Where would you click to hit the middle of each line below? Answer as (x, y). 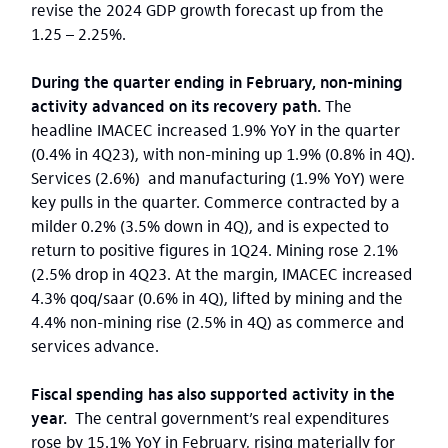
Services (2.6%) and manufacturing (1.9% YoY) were (218, 177)
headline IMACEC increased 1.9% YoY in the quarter (215, 129)
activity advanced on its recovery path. (176, 105)
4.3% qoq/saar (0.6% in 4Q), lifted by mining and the (217, 297)
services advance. (95, 345)
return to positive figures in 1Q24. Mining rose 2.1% (214, 249)
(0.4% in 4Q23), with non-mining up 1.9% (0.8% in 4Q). (223, 153)
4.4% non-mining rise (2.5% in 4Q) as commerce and (217, 321)
